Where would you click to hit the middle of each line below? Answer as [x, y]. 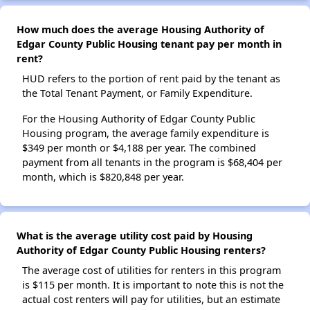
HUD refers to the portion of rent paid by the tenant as [151, 79]
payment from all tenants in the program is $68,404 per [152, 162]
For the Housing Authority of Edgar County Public [139, 119]
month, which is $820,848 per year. [103, 177]
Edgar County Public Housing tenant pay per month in [149, 44]
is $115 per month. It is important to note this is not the [153, 285]
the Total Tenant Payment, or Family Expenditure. [137, 93]
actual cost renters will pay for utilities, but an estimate [151, 299]
